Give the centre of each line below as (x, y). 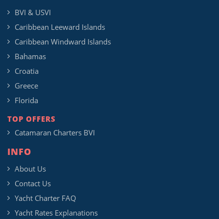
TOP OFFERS (32, 119)
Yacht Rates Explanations (56, 213)
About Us (30, 169)
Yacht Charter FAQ (45, 198)
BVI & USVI (33, 12)
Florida (26, 100)
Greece (26, 86)
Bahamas (30, 56)
